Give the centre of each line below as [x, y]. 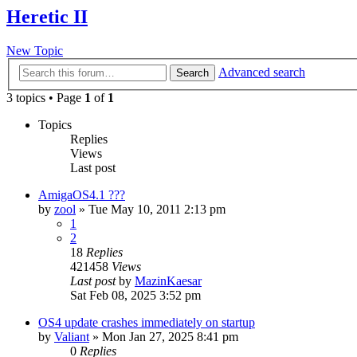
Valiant [72, 336]
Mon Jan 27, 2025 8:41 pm [170, 336]
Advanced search [262, 72]
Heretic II [47, 17]
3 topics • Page [45, 97]
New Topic [35, 51]
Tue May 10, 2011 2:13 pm [157, 209]
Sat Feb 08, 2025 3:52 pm [135, 295]
